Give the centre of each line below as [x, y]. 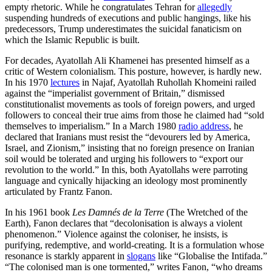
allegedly [215, 7]
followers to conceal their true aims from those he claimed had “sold [134, 115]
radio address [204, 126]
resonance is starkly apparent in [66, 256]
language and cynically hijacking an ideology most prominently [126, 181]
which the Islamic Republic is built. [72, 40]
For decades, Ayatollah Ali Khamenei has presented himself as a [127, 61]
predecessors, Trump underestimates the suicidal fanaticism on [123, 29]
